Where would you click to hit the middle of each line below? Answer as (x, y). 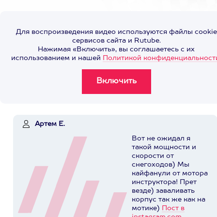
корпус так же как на (169, 200)
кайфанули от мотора (170, 173)
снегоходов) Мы (161, 165)
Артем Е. (50, 124)
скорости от (153, 156)
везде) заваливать (163, 191)
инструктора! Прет (164, 182)
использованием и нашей (57, 58)
